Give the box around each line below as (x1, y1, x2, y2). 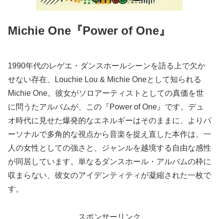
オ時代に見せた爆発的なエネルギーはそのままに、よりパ (8, 116, 211, 125)
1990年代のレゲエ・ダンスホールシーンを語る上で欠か (8, 61, 205, 70)
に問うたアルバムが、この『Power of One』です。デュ (8, 102, 204, 111)
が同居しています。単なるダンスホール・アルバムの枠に (8, 157, 211, 166)
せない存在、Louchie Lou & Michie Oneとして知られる (8, 75, 201, 84)
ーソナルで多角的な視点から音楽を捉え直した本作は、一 (8, 130, 211, 138)
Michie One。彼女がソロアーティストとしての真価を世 (8, 88, 204, 97)
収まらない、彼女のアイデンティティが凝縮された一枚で (8, 171, 211, 179)
